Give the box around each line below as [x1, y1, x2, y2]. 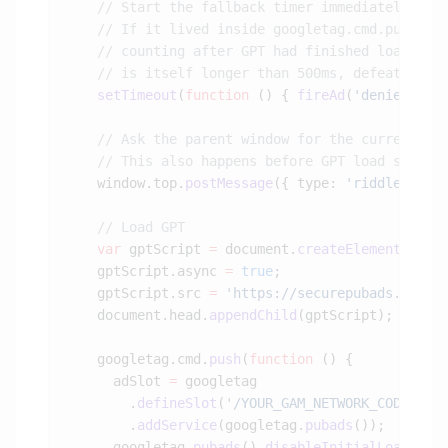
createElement [297, 241, 401, 258]
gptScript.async [65, 263, 225, 280]
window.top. [65, 175, 185, 192]
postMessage [185, 175, 273, 192]
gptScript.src [65, 285, 209, 302]
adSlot [65, 373, 169, 390]
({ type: [273, 175, 345, 192]
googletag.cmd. [65, 351, 209, 368]
